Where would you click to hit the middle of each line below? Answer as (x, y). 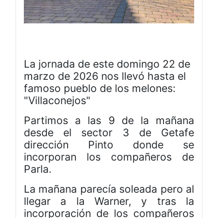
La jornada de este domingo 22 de (107, 64)
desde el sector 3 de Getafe (109, 132)
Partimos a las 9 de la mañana (109, 120)
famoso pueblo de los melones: (100, 88)
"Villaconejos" (57, 100)
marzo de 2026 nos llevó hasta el (105, 76)
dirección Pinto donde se (109, 144)
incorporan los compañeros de (109, 156)
